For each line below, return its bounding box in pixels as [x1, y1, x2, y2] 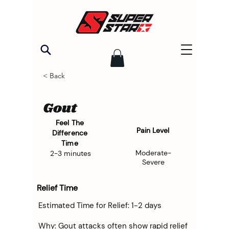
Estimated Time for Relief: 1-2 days [38, 200, 162, 211]
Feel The [55, 118, 84, 127]
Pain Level [136, 125, 169, 135]
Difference [52, 128, 88, 138]
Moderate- [135, 148, 171, 157]
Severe [142, 157, 165, 167]
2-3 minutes [50, 148, 91, 158]
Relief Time [37, 182, 78, 193]
